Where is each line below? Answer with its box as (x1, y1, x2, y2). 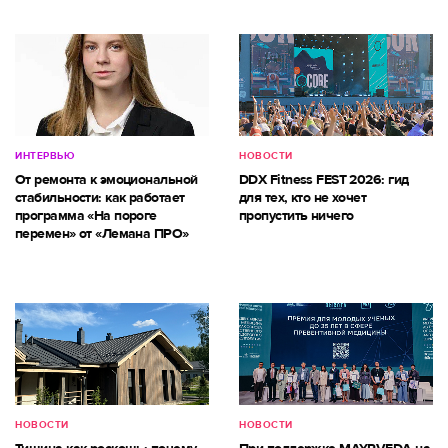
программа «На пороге (15, 207, 157, 225)
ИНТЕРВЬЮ (15, 150, 74, 163)
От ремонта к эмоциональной (15, 171, 198, 189)
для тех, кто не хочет (239, 189, 367, 207)
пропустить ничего (239, 207, 354, 225)
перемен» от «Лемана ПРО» (15, 225, 189, 243)
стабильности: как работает (15, 189, 185, 207)
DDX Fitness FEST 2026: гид (239, 171, 409, 189)
